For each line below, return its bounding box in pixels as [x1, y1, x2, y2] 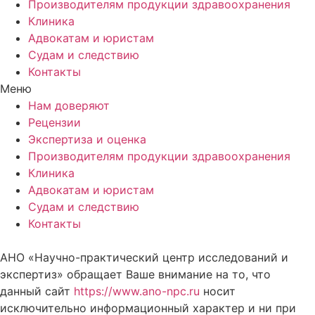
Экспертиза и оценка [28, 132, 146, 147]
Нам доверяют [28, 98, 110, 113]
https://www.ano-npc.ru [74, 284, 200, 299]
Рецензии [28, 115, 81, 130]
